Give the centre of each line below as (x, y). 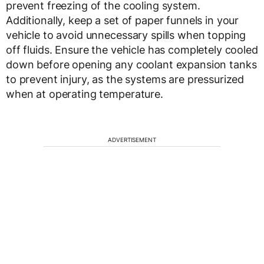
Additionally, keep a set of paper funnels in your (123, 20)
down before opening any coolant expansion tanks (131, 64)
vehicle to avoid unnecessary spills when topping (126, 35)
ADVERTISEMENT (132, 139)
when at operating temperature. (85, 94)
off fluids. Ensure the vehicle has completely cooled (132, 49)
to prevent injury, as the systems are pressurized (125, 79)
